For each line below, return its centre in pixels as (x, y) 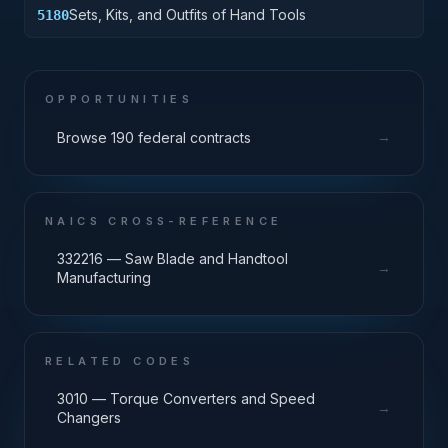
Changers (89, 417)
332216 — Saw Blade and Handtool (172, 258)
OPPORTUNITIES (119, 99)
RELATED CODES (120, 361)
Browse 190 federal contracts (154, 137)
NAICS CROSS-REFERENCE (164, 221)
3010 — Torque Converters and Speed (186, 398)
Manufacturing (104, 277)
